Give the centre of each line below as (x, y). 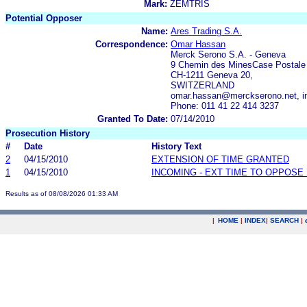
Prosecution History (48, 133)
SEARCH (284, 220)
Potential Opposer (44, 18)
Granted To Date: (133, 119)
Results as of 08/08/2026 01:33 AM (62, 193)
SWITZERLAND (202, 85)
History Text (176, 146)
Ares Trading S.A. (206, 31)
